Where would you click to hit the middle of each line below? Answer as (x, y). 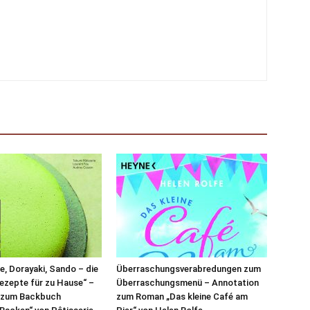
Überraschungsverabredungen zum (189, 269)
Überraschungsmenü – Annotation (188, 283)
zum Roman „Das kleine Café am (182, 297)
